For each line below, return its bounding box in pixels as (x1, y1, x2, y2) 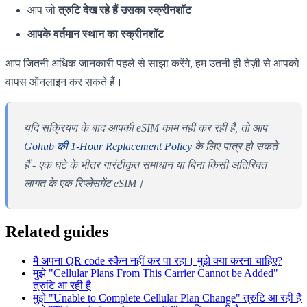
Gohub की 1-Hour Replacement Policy (24, 140, 192, 152)
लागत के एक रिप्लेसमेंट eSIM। (24, 177, 144, 189)
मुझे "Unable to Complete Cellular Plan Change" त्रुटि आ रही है (33, 291, 302, 304)
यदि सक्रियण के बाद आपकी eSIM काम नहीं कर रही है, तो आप (24, 121, 267, 134)
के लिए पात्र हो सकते (192, 140, 278, 152)
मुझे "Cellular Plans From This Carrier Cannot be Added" (33, 267, 278, 279)
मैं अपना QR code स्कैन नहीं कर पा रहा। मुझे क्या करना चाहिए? (33, 254, 282, 267)
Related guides (5, 222, 108, 241)
